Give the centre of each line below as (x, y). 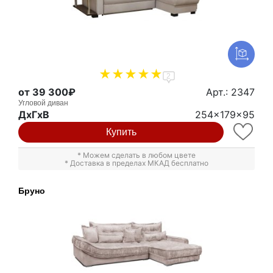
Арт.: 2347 (230, 92)
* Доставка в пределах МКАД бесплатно (136, 163)
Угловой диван (43, 103)
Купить (121, 132)
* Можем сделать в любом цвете (136, 155)
